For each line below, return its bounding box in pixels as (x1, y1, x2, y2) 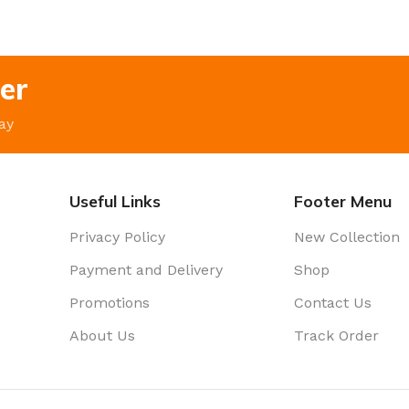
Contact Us (294, 294, 372, 311)
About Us (69, 327, 136, 344)
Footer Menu (294, 191, 393, 211)
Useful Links (69, 191, 162, 211)
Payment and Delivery (69, 261, 224, 278)
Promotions (69, 294, 151, 311)
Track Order (294, 327, 380, 344)
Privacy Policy (69, 228, 166, 246)
